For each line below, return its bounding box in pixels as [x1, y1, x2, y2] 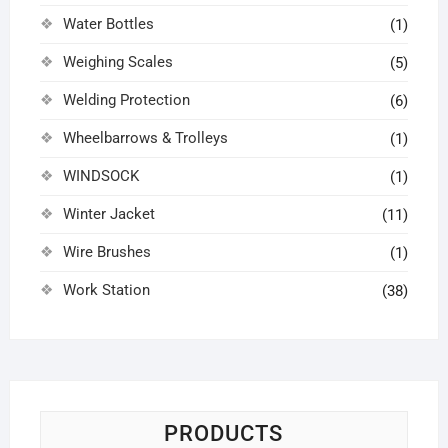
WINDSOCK [62, 167, 139, 186]
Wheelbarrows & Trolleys [62, 129, 228, 148]
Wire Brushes [62, 243, 151, 262]
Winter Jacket [62, 205, 155, 224]
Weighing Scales [62, 53, 173, 72]
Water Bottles [62, 15, 154, 34]
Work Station [62, 281, 150, 300]
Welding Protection [62, 91, 190, 110]
